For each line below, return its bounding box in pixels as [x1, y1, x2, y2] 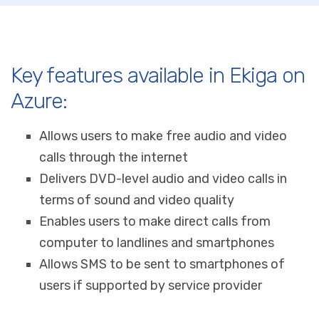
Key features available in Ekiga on [11, 62, 305, 88]
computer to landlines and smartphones [39, 234, 274, 251]
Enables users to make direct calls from [39, 213, 271, 229]
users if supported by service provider [39, 277, 262, 293]
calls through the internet [39, 149, 188, 165]
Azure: [11, 88, 67, 114]
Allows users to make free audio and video [39, 127, 287, 144]
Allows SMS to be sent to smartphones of [39, 256, 285, 272]
